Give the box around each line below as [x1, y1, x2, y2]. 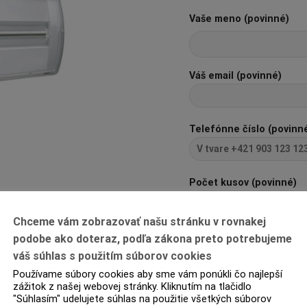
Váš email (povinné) [188, 70, 282, 82]
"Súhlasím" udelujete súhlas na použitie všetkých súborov [13, 292, 271, 305]
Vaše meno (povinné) [188, 12, 289, 25]
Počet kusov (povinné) [188, 176, 297, 188]
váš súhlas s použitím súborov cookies [13, 249, 212, 262]
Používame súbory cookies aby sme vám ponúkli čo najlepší [13, 267, 282, 280]
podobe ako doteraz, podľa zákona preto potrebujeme [13, 232, 292, 245]
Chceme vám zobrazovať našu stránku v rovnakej [13, 214, 266, 228]
